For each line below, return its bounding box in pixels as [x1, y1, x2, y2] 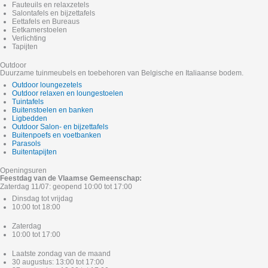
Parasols [12, 139, 41, 148]
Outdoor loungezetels [12, 81, 82, 90]
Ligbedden [12, 114, 47, 123]
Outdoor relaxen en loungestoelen [12, 89, 123, 98]
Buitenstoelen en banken [12, 106, 93, 115]
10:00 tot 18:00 [12, 203, 60, 212]
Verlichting [12, 34, 46, 43]
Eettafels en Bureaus [12, 17, 80, 26]
